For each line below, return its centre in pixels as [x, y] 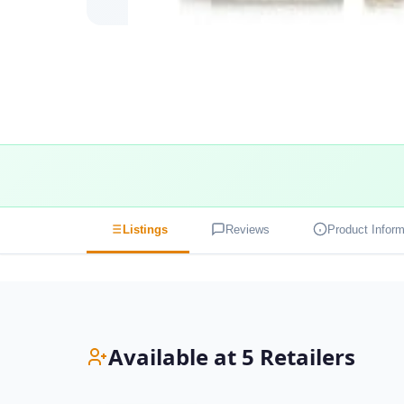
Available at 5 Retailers [232, 357]
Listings [145, 229]
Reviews [248, 229]
